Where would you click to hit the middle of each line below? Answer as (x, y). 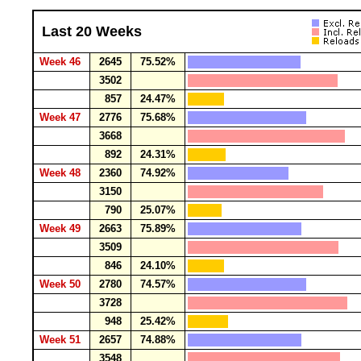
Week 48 (62, 173)
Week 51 (62, 340)
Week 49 (62, 228)
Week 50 (62, 284)
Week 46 (62, 62)
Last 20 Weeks (92, 31)
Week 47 (62, 117)
